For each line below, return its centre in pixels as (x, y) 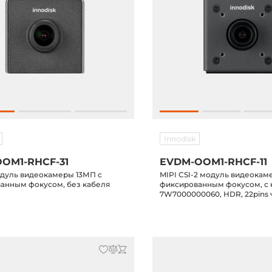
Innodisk (180, 139)
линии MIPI (182, 204)
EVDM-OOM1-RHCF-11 (214, 162)
